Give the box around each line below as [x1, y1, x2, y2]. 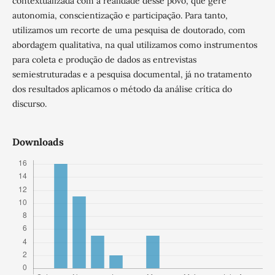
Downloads [12, 135, 64, 148]
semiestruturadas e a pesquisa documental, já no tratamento [12, 68, 252, 80]
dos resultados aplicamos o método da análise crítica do [12, 83, 232, 95]
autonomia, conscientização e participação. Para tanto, [12, 9, 228, 21]
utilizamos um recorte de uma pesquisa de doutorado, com [12, 24, 246, 36]
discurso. [12, 98, 47, 109]
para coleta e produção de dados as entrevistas [12, 53, 196, 65]
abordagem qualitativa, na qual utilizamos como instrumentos [12, 39, 257, 50]
